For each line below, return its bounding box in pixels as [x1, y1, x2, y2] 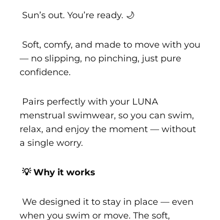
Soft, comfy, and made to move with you [20, 39, 200, 50]
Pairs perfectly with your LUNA [20, 96, 158, 107]
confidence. [20, 66, 71, 78]
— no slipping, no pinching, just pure [20, 53, 181, 64]
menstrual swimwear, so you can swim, [20, 110, 194, 121]
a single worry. [20, 137, 83, 148]
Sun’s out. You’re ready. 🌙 [20, 9, 135, 21]
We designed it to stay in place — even [20, 196, 193, 207]
